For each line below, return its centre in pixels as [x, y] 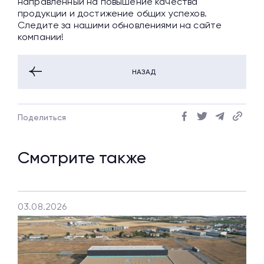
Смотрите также [82, 158]
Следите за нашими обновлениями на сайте [120, 25]
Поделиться [42, 118]
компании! [41, 37]
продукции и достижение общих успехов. [112, 14]
